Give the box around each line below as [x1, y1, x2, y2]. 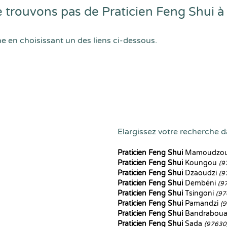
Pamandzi [183, 199, 220, 208]
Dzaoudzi [183, 169, 219, 177]
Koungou [183, 159, 219, 167]
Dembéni [183, 179, 218, 187]
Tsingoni [183, 189, 216, 198]
